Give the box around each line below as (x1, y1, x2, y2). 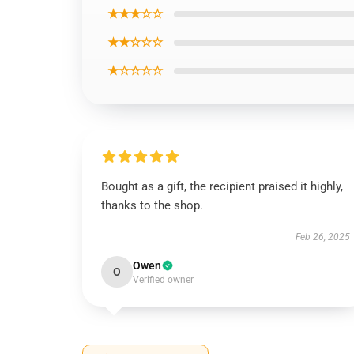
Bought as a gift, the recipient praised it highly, (101, 179, 343, 194)
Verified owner (133, 274, 194, 285)
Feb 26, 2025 (295, 232, 350, 243)
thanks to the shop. (101, 198, 203, 213)
